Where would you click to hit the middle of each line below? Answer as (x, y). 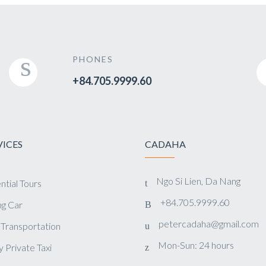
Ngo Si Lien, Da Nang (198, 181)
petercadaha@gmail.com (208, 224)
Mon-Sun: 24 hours (196, 245)
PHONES (93, 59)
